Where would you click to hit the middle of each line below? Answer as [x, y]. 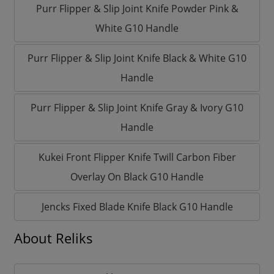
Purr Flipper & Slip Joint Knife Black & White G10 [137, 58]
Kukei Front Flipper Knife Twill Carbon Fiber [137, 157]
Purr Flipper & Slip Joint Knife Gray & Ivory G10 [137, 108]
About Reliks [54, 239]
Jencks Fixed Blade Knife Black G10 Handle [137, 207]
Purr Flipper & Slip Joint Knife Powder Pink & [137, 9]
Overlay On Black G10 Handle [137, 177]
